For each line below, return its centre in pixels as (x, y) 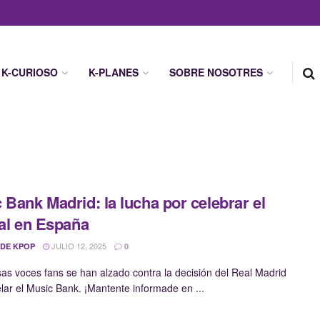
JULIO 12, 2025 (78, 246)
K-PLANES (114, 72)
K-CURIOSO (30, 72)
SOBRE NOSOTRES (216, 72)
